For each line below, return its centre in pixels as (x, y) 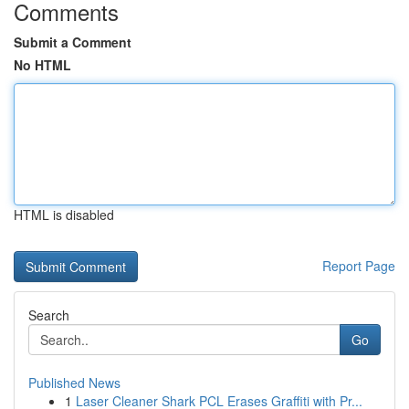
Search (49, 315)
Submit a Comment (73, 42)
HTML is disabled (64, 215)
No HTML (42, 65)
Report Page (359, 266)
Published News (74, 383)
